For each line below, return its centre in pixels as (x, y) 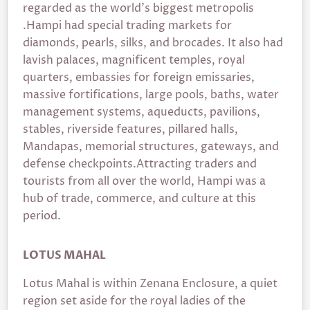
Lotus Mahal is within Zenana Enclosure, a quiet (150, 284)
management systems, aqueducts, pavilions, (142, 112)
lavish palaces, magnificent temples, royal (134, 60)
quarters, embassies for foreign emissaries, (139, 77)
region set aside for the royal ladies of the (134, 301)
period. (42, 216)
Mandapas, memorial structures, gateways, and (151, 147)
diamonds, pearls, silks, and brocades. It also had (153, 43)
